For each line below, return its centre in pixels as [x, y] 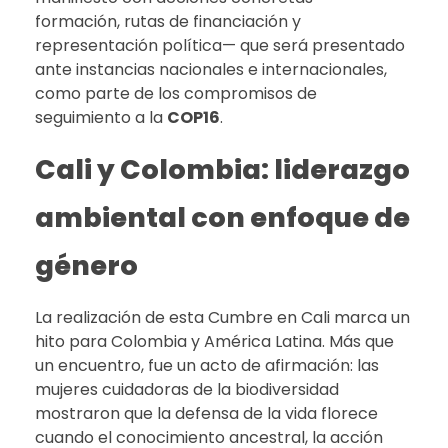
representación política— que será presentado [220, 45]
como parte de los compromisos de [176, 93]
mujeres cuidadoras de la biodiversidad [187, 389]
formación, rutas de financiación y [168, 21]
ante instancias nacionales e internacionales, [211, 69]
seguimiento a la [101, 117]
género [86, 265]
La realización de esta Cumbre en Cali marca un [222, 317]
